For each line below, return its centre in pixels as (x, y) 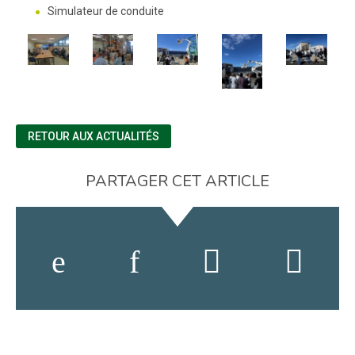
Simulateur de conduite (106, 11)
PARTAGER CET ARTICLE (177, 181)
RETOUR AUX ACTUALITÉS (94, 136)
